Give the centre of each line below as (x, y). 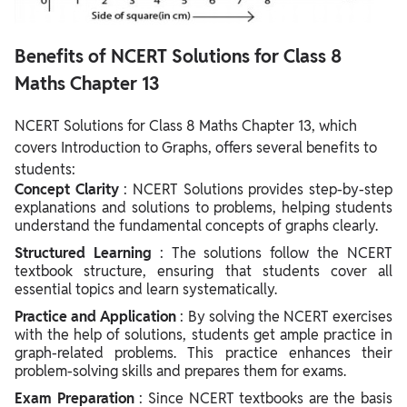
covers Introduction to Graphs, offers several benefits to (196, 148)
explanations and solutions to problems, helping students (203, 208)
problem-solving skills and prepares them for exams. (180, 372)
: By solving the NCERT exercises (286, 317)
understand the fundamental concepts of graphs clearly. (196, 226)
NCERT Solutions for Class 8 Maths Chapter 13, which (186, 126)
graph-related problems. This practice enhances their (203, 353)
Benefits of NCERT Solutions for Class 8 (178, 57)
